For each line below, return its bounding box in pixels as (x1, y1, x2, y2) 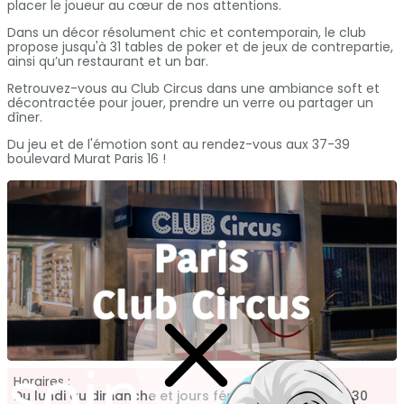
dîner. (7, 108, 42, 127)
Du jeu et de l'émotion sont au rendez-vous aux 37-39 (7, 135, 350, 154)
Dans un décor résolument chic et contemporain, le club (7, 23, 366, 42)
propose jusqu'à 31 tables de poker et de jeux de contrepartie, (7, 38, 393, 57)
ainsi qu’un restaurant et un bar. (7, 52, 208, 71)
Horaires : (14, 372, 70, 391)
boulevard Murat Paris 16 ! (7, 150, 166, 169)
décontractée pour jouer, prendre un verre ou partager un (7, 94, 373, 113)
